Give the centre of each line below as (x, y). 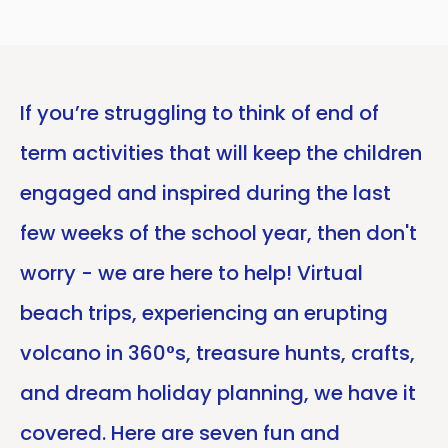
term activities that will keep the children (221, 152)
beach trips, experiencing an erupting (204, 312)
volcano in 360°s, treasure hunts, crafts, (217, 352)
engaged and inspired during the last (205, 192)
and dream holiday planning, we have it (218, 392)
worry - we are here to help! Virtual (191, 272)
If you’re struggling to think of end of (199, 112)
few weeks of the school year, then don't (218, 232)
